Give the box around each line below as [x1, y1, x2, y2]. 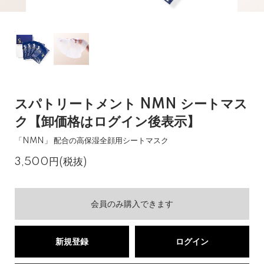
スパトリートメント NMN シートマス [15, 97, 247, 112]
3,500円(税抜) [15, 156, 87, 167]
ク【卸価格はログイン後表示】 [15, 115, 200, 130]
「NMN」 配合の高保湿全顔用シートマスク [15, 137, 169, 145]
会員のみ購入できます [91, 200, 173, 209]
